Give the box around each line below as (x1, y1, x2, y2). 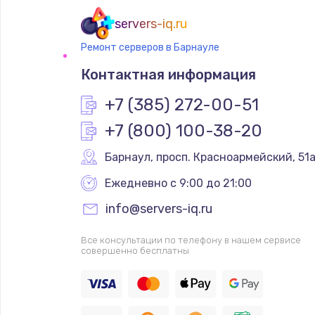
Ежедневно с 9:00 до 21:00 (104, 176, 252, 190)
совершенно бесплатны (80, 245, 189, 256)
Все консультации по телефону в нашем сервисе (80, 234, 301, 245)
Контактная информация (80, 65, 256, 83)
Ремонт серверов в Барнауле (80, 41, 219, 53)
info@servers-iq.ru (105, 200, 212, 217)
